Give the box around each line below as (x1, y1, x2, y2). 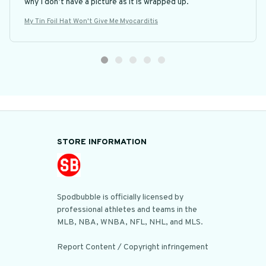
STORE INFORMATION (57, 137, 147, 147)
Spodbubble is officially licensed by (57, 192, 183, 202)
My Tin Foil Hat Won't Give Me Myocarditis (24, 17, 158, 27)
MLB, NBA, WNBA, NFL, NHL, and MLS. (57, 217, 203, 227)
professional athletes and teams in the (57, 205, 197, 215)
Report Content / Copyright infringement (57, 242, 208, 252)
